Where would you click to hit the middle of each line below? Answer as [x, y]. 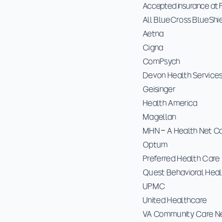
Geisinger [159, 89]
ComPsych [162, 61]
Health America [170, 103]
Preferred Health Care [181, 158]
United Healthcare [175, 200]
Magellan [160, 117]
